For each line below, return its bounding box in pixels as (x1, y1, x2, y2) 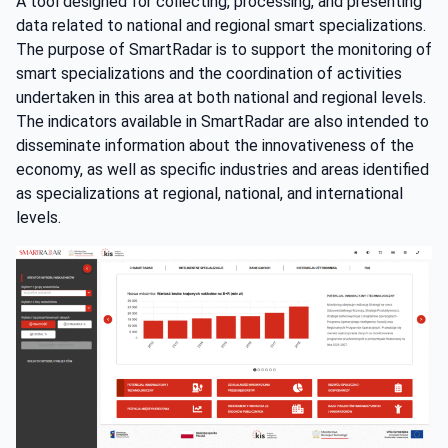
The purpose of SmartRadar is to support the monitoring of (16, 39, 432, 59)
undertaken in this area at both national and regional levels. (16, 87, 426, 107)
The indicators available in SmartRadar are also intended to (16, 111, 429, 131)
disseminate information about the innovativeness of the (16, 135, 414, 155)
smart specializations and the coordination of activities (16, 63, 402, 83)
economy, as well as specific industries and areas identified (16, 159, 429, 179)
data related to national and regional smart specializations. (16, 15, 426, 35)
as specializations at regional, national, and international (16, 183, 403, 203)
